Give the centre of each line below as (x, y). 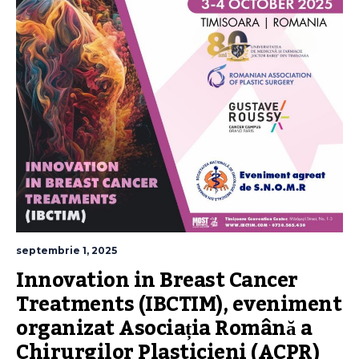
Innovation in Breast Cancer (157, 280)
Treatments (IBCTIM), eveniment (179, 305)
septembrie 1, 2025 (67, 250)
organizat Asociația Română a (164, 329)
